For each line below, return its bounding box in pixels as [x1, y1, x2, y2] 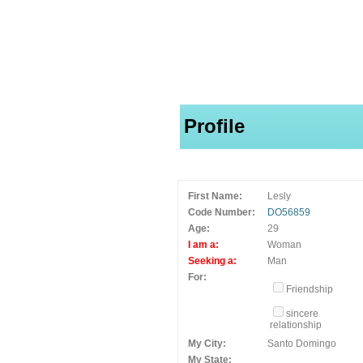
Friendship [286, 284, 333, 295]
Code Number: [188, 207, 255, 218]
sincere [286, 308, 318, 319]
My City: [188, 338, 226, 349]
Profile [184, 115, 245, 137]
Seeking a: [188, 255, 237, 267]
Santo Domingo [267, 338, 336, 349]
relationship [270, 319, 322, 331]
